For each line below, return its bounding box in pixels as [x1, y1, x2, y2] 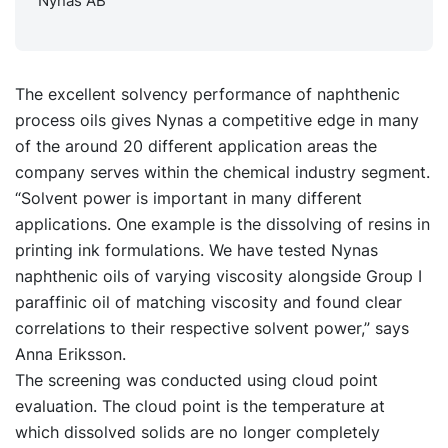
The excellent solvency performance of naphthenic [15, 83, 400, 104]
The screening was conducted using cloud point [15, 369, 378, 390]
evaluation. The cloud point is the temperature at [15, 395, 385, 416]
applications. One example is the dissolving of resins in [15, 213, 430, 234]
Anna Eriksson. [15, 343, 126, 364]
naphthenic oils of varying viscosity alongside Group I [15, 265, 422, 286]
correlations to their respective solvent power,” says [15, 317, 409, 338]
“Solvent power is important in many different [15, 187, 362, 208]
